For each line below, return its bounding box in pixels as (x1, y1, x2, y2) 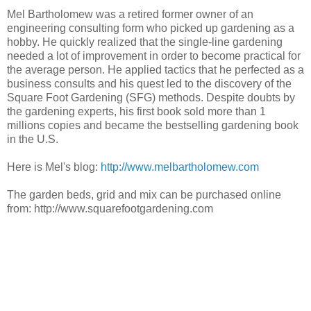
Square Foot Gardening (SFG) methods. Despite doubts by (7, 91, 295, 103)
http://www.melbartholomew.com (101, 160, 259, 173)
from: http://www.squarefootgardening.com (7, 202, 213, 215)
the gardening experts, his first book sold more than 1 (7, 105, 266, 117)
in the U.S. (7, 133, 58, 145)
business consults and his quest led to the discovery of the (7, 77, 292, 90)
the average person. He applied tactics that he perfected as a (7, 63, 304, 76)
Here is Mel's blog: (7, 160, 101, 173)
